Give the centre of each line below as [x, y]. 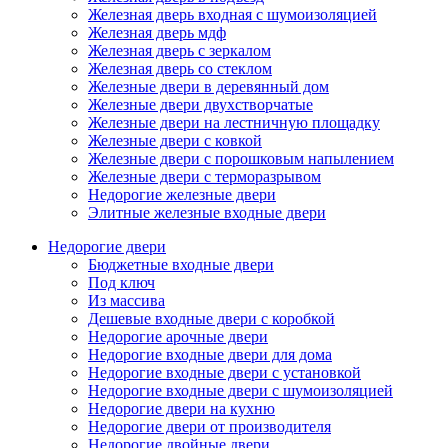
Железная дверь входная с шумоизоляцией [232, 15]
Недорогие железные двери [182, 195]
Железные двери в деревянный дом [208, 87]
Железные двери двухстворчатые [200, 105]
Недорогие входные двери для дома [210, 355]
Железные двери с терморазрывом [204, 177]
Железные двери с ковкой [175, 141]
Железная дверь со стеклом [180, 69]
